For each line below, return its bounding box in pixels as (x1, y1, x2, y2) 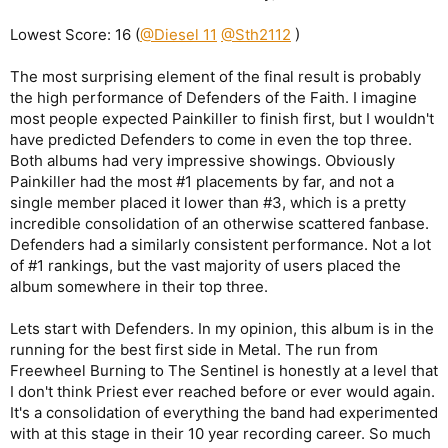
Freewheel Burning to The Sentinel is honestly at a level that (10, 360, 438, 380)
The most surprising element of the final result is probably (10, 66, 421, 86)
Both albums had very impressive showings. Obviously (10, 150, 395, 170)
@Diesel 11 (140, 24, 217, 44)
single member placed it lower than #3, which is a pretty (10, 192, 406, 212)
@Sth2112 (221, 24, 291, 44)
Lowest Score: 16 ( (10, 24, 140, 44)
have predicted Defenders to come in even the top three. (10, 129, 412, 149)
